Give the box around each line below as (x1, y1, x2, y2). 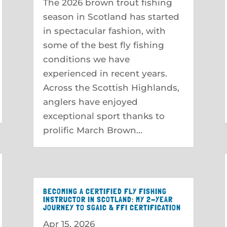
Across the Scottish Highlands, (43, 82, 179, 93)
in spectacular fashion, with (43, 25, 166, 36)
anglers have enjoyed (43, 96, 138, 107)
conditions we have (43, 54, 130, 64)
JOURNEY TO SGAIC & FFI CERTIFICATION (43, 203, 181, 212)
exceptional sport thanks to (43, 110, 165, 121)
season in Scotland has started (43, 11, 179, 22)
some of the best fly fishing (43, 40, 164, 50)
